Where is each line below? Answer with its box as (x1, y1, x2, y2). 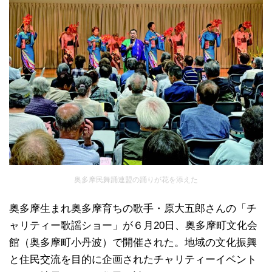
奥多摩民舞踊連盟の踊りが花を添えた (74, 175, 198, 185)
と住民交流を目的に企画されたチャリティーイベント (9, 254, 257, 266)
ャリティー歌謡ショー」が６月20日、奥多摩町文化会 (9, 220, 257, 232)
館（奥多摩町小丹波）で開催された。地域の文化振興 (9, 237, 257, 249)
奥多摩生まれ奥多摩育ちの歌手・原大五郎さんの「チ (9, 203, 257, 215)
